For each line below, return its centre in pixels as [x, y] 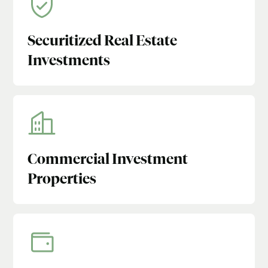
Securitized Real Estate [103, 41]
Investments [69, 61]
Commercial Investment [108, 159]
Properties [62, 179]
